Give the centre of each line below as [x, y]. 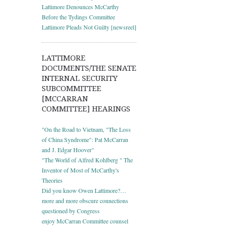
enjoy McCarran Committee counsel [85, 221]
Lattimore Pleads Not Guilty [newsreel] [89, 27]
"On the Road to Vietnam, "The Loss [86, 129]
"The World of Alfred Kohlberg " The [87, 160]
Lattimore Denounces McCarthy [80, 6]
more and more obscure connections [85, 200]
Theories [52, 180]
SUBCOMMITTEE [72, 88]
